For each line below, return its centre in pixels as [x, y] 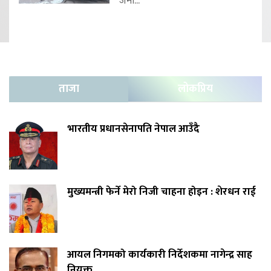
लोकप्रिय [195, 89]
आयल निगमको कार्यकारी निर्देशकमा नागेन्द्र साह [160, 255]
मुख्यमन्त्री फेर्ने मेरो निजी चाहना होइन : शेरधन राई [162, 192]
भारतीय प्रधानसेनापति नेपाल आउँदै [133, 129]
